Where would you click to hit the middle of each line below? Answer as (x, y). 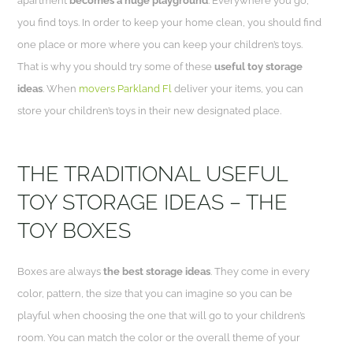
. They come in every (260, 271)
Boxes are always (61, 271)
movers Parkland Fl (126, 89)
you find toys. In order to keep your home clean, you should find (170, 22)
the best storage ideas (157, 271)
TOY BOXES (74, 230)
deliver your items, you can (238, 89)
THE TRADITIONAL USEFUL (153, 174)
